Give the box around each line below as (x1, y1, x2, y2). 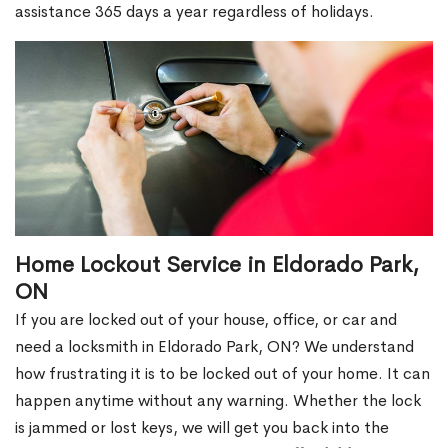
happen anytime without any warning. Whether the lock (15, 390, 421, 412)
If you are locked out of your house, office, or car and (15, 309, 397, 331)
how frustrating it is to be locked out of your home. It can (15, 363, 430, 385)
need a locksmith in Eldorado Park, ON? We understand (15, 336, 414, 358)
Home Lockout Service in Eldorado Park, (15, 251, 419, 280)
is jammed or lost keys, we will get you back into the (15, 417, 389, 439)
